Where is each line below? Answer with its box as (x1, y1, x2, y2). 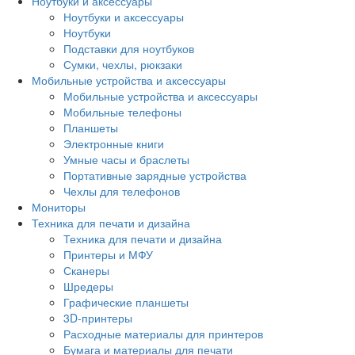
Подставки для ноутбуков (63, 40, 194, 56)
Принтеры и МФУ (63, 246, 153, 262)
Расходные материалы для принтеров (63, 325, 263, 342)
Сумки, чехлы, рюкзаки (63, 55, 182, 72)
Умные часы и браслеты (63, 151, 189, 167)
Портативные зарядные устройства (63, 166, 246, 183)
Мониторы (32, 198, 86, 215)
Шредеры (63, 277, 113, 294)
